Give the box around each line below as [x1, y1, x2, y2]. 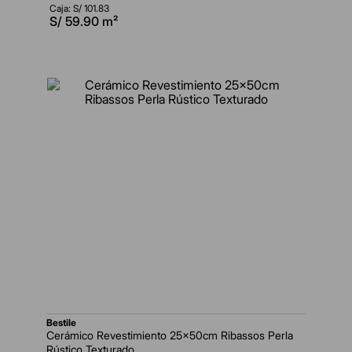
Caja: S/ [49, 2, 84, 15]
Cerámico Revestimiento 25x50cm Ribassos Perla [46, 328, 293, 343]
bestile [53, 317, 76, 329]
